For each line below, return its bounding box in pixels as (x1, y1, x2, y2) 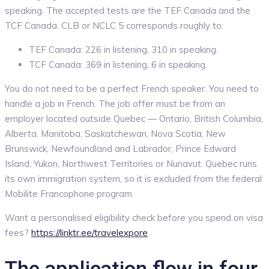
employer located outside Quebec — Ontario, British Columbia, (5, 112, 263, 124)
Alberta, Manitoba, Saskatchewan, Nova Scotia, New (5, 127, 226, 139)
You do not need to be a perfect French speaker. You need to (5, 82, 259, 94)
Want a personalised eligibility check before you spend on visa (5, 211, 263, 223)
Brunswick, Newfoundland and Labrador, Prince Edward (5, 142, 236, 154)
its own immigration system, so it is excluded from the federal (5, 172, 262, 184)
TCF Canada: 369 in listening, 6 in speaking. (29, 58, 207, 70)
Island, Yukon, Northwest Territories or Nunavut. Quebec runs (5, 157, 257, 169)
